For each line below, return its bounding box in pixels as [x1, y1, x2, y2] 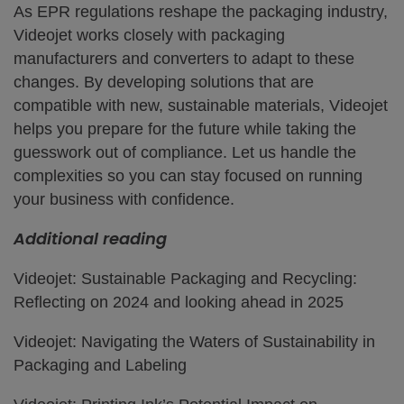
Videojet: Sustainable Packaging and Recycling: [14, 270, 357, 288]
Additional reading [14, 227, 167, 250]
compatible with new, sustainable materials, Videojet [14, 96, 388, 115]
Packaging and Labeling [14, 356, 187, 374]
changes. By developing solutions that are [14, 73, 314, 91]
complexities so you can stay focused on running [14, 167, 363, 185]
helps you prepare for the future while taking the [14, 120, 356, 138]
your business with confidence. [14, 190, 234, 208]
